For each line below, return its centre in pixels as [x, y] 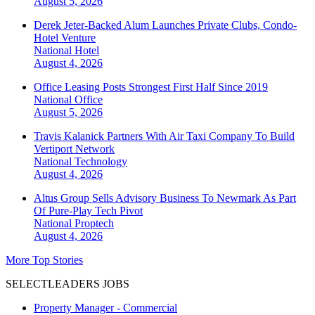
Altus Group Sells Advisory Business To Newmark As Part [165, 198]
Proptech [94, 223]
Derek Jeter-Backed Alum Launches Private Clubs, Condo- [165, 25]
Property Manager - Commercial [105, 307]
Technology [101, 161]
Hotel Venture [65, 37]
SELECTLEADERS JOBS [67, 283]
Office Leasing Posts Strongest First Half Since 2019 [151, 86]
